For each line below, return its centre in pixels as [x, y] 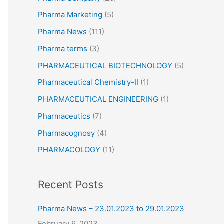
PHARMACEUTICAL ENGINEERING [98, 99]
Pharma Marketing [70, 15]
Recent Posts [71, 185]
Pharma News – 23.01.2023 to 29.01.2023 [111, 209]
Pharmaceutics [64, 116]
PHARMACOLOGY [69, 150]
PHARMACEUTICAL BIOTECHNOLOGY [105, 65]
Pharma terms [63, 48]
